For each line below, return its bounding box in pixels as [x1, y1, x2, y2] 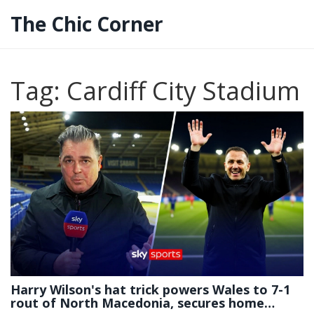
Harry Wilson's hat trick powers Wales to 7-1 [11, 281, 290, 299]
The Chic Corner [11, 11, 163, 37]
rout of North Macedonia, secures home [11, 294, 264, 312]
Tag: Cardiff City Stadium [11, 74, 300, 108]
